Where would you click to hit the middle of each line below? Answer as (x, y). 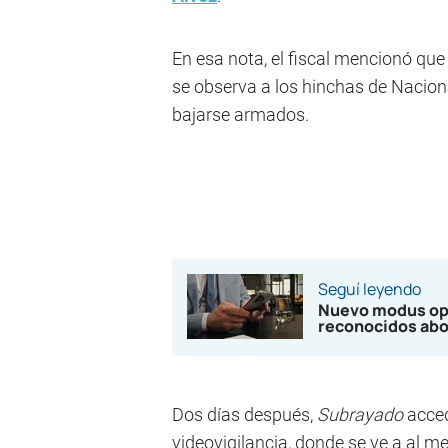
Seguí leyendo (369, 289)
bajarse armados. (240, 114)
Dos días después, (244, 414)
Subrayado (362, 414)
